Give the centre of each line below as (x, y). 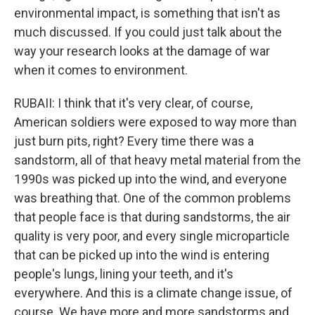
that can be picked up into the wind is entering (142, 255)
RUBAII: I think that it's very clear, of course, (133, 103)
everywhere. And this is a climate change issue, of (153, 293)
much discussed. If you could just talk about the (148, 32)
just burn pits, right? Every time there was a (134, 141)
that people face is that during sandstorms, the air (152, 217)
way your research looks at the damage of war (142, 51)
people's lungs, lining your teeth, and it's (124, 274)
